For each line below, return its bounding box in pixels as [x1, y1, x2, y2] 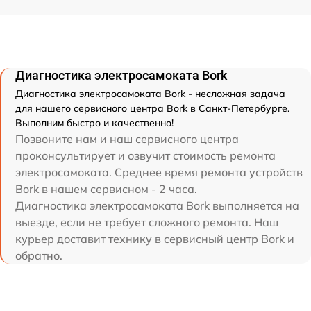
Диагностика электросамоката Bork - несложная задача [15, 87, 285, 100]
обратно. [15, 248, 62, 262]
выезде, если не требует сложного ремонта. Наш [15, 215, 278, 229]
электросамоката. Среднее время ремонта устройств [15, 165, 303, 179]
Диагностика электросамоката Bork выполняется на [15, 198, 299, 212]
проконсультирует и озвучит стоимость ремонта [15, 148, 276, 162]
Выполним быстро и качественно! [15, 116, 174, 129]
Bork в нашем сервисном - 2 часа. [15, 181, 197, 196]
